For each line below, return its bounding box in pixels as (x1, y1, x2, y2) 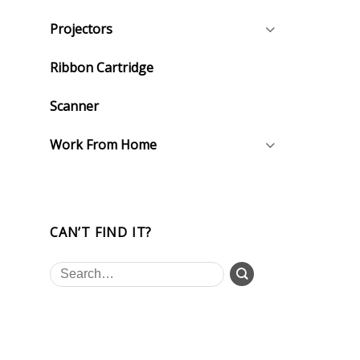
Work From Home (50, 135, 157, 153)
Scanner (50, 96, 99, 115)
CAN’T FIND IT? (50, 223, 153, 241)
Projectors (50, 19, 112, 38)
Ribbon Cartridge (50, 58, 153, 76)
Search (49, 262, 84, 278)
